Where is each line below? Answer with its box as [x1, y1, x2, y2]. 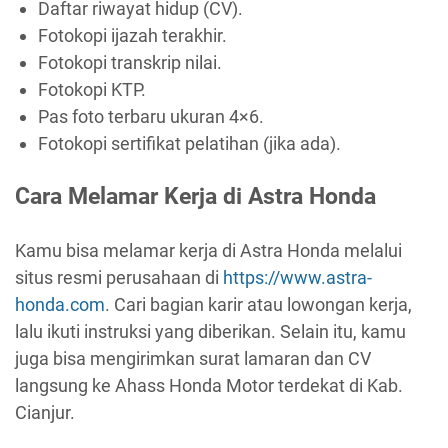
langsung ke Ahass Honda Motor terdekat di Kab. [15, 374, 403, 396]
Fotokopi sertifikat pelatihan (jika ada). [37, 132, 341, 154]
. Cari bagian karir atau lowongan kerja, [105, 293, 412, 315]
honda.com [15, 293, 105, 315]
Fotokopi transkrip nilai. [37, 51, 222, 73]
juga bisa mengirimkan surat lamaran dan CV [15, 347, 371, 369]
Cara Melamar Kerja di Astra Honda [15, 182, 376, 211]
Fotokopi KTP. [37, 78, 146, 100]
